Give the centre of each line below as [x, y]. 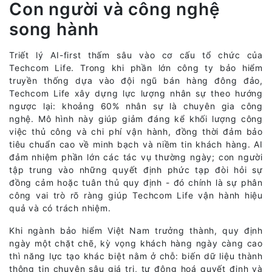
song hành [54, 29]
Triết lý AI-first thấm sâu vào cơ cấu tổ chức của [136, 55]
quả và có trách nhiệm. [60, 208]
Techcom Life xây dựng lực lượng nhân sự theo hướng [136, 93]
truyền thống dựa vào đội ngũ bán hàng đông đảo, [136, 80]
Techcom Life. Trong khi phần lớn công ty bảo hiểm [136, 67]
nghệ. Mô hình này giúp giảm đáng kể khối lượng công [136, 118]
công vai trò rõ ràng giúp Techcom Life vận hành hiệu [136, 195]
